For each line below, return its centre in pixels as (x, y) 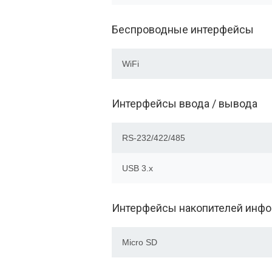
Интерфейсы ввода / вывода (185, 104)
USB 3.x (138, 168)
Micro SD (140, 242)
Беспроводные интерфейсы (183, 29)
